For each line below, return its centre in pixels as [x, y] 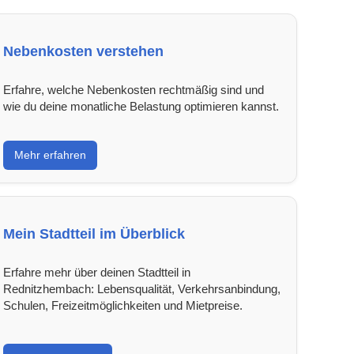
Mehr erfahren [50, 154]
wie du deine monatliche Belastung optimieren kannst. [141, 106]
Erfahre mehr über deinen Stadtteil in [96, 272]
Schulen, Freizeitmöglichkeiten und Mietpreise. [122, 305]
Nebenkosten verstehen [83, 51]
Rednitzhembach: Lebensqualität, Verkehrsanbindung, [141, 288]
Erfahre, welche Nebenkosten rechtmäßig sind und [133, 89]
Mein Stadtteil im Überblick [94, 233]
